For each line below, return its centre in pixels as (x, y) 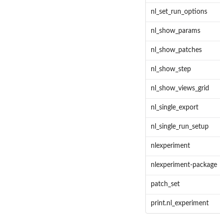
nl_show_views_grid (180, 89)
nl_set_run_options (179, 12)
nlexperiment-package (184, 165)
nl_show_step (171, 69)
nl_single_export (174, 108)
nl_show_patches (176, 50)
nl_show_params (175, 31)
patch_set (165, 184)
